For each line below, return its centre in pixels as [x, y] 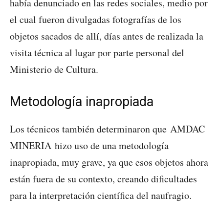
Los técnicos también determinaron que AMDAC [107, 129]
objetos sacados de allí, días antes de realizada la [107, 36]
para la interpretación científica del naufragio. [101, 196]
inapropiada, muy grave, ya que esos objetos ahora [109, 162]
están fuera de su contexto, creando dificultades [103, 179]
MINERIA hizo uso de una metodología [89, 146]
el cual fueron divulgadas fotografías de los [96, 20]
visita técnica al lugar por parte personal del [97, 53]
